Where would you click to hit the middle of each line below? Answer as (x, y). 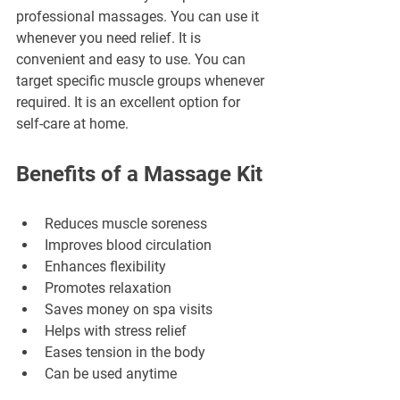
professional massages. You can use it (139, 16)
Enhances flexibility (105, 266)
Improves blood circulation (128, 245)
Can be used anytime (111, 373)
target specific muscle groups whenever (142, 80)
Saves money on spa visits (129, 309)
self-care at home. (72, 123)
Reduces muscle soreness (126, 223)
